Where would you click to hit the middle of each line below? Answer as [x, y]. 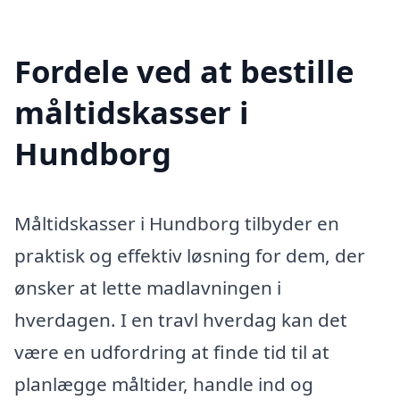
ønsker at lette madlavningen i [148, 288]
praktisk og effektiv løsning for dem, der [190, 256]
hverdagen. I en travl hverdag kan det [181, 320]
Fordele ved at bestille [184, 71]
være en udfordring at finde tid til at [172, 352]
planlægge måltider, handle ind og [164, 384]
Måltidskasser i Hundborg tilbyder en [177, 224]
